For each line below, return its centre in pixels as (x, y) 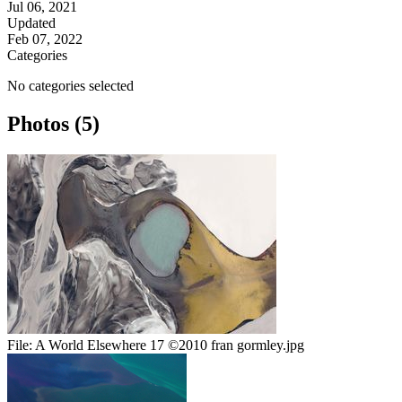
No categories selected (70, 86)
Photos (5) (53, 124)
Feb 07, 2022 (45, 39)
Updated (31, 23)
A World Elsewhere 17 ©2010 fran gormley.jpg (170, 345)
